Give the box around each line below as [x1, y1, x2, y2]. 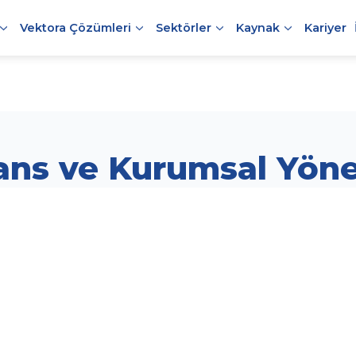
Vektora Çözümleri [19, 21, 131, 35]
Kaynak [235, 21, 280, 35]
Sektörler [155, 21, 211, 35]
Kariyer [304, 21, 346, 35]
